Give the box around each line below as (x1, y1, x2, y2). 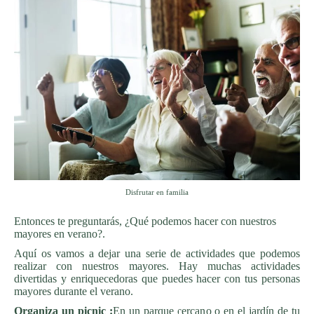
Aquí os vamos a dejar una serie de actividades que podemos (14, 247, 300, 259)
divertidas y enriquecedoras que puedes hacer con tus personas (14, 272, 300, 285)
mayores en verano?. (14, 227, 105, 240)
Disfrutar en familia (125, 187, 189, 196)
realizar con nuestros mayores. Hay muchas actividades (14, 259, 300, 272)
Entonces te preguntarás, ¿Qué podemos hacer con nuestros (14, 214, 276, 227)
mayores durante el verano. (14, 285, 133, 297)
